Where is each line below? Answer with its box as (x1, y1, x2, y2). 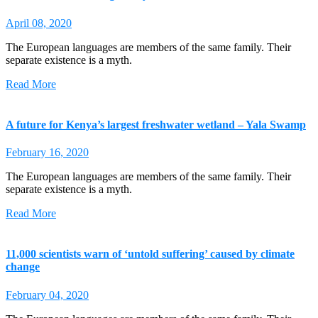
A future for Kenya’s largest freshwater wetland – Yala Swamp (6, 118, 306, 131)
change (6, 261, 40, 273)
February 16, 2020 (6, 146, 89, 159)
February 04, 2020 (6, 288, 89, 301)
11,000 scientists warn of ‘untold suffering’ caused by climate (6, 248, 295, 261)
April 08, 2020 (6, 16, 72, 29)
